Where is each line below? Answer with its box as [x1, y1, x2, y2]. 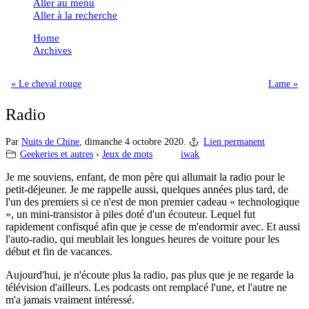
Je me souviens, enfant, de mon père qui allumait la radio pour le [6, 170, 285, 183]
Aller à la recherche [33, 9, 117, 21]
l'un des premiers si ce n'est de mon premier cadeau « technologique [6, 195, 299, 208]
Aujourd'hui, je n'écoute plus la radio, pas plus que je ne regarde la [6, 268, 294, 281]
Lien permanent [203, 136, 265, 147]
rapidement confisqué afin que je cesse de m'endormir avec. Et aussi [6, 220, 300, 232]
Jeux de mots [102, 148, 152, 159]
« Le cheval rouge [11, 78, 81, 89]
